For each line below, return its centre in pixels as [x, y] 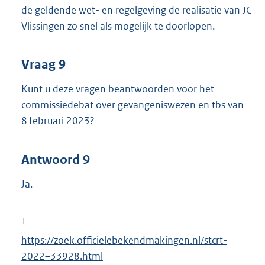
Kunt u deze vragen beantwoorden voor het [118, 89]
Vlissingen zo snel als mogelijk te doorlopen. [118, 26]
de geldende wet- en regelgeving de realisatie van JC [136, 10]
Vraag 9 [43, 65]
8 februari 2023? [58, 121]
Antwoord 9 [56, 159]
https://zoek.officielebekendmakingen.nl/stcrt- [124, 240]
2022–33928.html [62, 256]
